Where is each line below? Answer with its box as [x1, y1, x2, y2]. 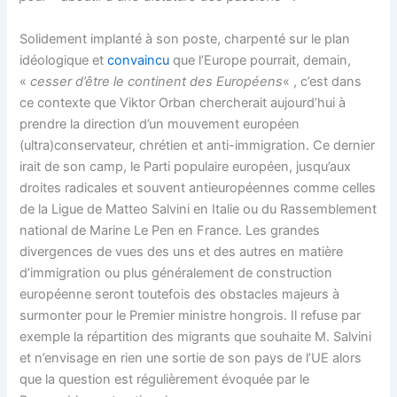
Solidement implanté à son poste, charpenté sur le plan [19, 30, 351, 47]
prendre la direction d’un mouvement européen [19, 115, 300, 132]
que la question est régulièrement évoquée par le [19, 370, 310, 387]
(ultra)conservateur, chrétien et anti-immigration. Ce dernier [19, 136, 376, 153]
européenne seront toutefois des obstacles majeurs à [19, 285, 340, 302]
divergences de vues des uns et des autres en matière [19, 243, 344, 260]
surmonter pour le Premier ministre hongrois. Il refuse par [19, 307, 362, 323]
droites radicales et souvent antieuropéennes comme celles [19, 179, 377, 196]
